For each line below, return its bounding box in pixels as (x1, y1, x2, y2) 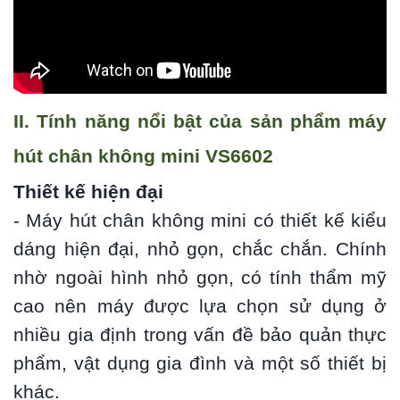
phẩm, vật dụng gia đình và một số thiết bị (13, 353, 387, 375)
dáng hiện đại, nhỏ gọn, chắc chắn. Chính (13, 238, 387, 261)
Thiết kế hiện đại (13, 181, 163, 204)
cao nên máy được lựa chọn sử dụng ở (13, 296, 387, 318)
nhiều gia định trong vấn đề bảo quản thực (13, 324, 387, 346)
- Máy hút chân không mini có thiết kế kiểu (13, 210, 387, 232)
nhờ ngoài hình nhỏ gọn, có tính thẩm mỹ (13, 267, 387, 289)
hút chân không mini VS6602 (13, 146, 273, 168)
